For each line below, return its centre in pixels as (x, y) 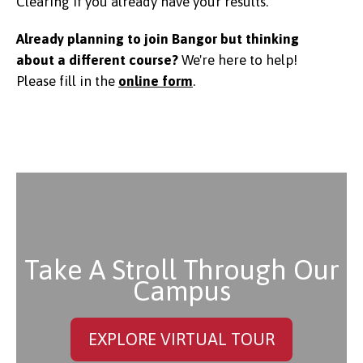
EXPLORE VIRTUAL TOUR (181, 339)
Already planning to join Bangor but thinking (158, 38)
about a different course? (99, 60)
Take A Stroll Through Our (181, 269)
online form (156, 81)
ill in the (91, 81)
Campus (181, 290)
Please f (40, 81)
